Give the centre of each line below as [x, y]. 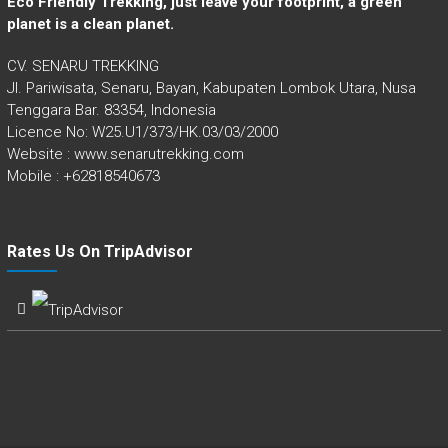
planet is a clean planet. [90, 24]
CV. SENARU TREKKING [82, 66]
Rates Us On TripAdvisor [99, 252]
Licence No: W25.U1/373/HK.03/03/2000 [142, 132]
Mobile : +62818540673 [83, 176]
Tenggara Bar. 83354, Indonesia [111, 110]
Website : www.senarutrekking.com [125, 154]
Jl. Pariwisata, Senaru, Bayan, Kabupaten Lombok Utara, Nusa [211, 88]
